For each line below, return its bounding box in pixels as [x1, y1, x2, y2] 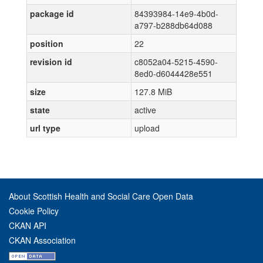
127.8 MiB [134, 86, 172, 97]
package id [30, 8, 74, 19]
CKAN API [9, 220, 46, 231]
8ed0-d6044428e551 [134, 68, 213, 79]
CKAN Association [9, 234, 76, 246]
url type [30, 122, 60, 134]
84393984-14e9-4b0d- [134, 8, 218, 19]
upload [134, 122, 160, 134]
